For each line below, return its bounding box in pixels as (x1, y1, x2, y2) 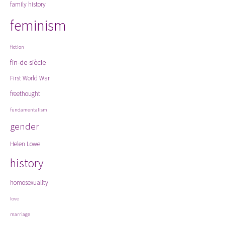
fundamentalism (10, 106, 47, 113)
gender (10, 121, 39, 132)
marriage (10, 211, 30, 217)
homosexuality (10, 178, 48, 187)
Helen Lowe (10, 140, 40, 148)
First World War (10, 74, 50, 82)
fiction (10, 44, 24, 50)
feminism (10, 16, 66, 35)
